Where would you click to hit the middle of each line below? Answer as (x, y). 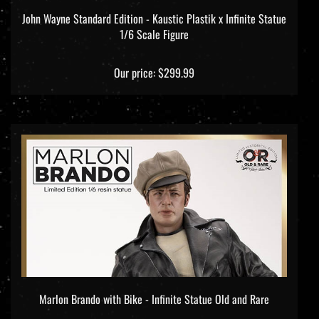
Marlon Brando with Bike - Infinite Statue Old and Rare (154, 287)
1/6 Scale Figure (154, 22)
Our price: (135, 60)
